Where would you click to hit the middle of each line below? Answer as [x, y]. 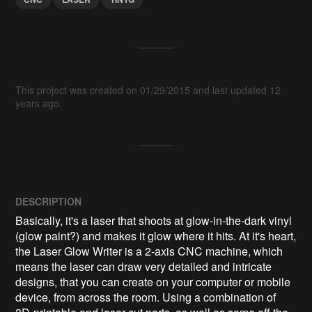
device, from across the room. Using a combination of [146, 297]
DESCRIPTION [49, 201]
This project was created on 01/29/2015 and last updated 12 [148, 89]
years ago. [39, 103]
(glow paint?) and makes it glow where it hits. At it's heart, [156, 235]
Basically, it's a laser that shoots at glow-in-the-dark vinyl [154, 220]
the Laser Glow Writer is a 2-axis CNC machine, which [149, 251]
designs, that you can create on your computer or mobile [153, 281]
